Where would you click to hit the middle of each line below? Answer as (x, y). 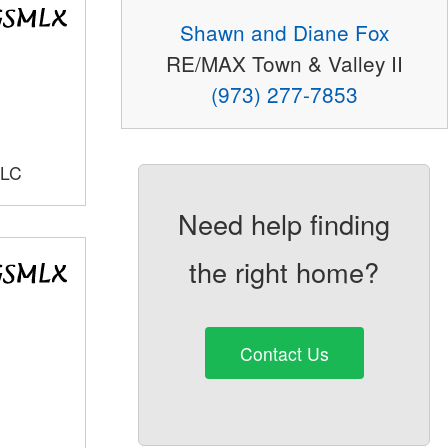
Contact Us (284, 353)
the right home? (284, 272)
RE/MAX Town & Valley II (284, 63)
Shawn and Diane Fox (284, 32)
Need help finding (284, 224)
